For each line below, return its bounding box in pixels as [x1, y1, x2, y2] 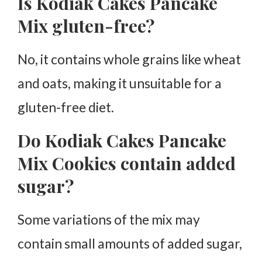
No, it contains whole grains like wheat [18, 50, 241, 67]
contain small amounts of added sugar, [18, 235, 242, 251]
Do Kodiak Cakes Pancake [18, 128, 226, 152]
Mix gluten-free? [18, 13, 154, 37]
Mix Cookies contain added [18, 151, 236, 175]
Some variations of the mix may [18, 211, 200, 227]
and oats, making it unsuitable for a [18, 74, 222, 91]
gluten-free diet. [18, 98, 114, 115]
